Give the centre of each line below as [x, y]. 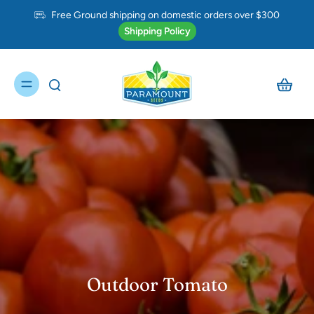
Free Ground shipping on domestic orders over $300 [165, 15]
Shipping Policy [157, 31]
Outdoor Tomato [157, 285]
